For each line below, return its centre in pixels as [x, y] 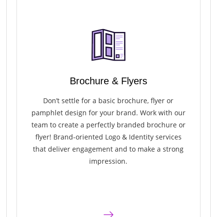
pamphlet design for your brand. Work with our [108, 113]
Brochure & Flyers [108, 81]
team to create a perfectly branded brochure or [108, 125]
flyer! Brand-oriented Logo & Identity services [108, 137]
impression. [108, 161]
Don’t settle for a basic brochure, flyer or [108, 101]
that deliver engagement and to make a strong [108, 149]
